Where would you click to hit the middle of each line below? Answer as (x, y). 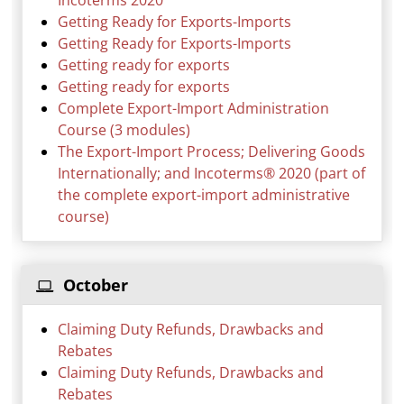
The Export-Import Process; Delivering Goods (212, 152)
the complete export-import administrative (204, 195)
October (94, 285)
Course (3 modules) (124, 130)
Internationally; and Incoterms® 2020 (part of (212, 174)
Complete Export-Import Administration (194, 109)
